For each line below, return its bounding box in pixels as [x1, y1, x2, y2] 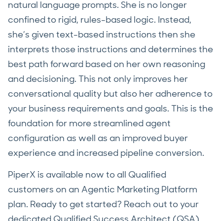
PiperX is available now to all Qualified [8, 169, 166, 181]
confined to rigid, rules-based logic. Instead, [8, 14, 191, 26]
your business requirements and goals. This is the [8, 103, 213, 115]
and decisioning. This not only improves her [8, 73, 188, 85]
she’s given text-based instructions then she [8, 29, 195, 41]
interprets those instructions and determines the [8, 43, 213, 56]
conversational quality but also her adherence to [8, 88, 213, 100]
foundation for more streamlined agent [8, 117, 171, 130]
